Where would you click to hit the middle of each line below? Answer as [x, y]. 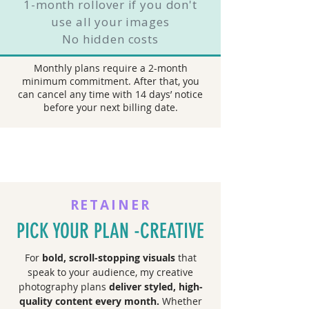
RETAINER [110, 205]
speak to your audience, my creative [110, 272]
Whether [180, 301]
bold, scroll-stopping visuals [108, 258]
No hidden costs [110, 39]
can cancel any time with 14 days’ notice [110, 94]
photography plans [63, 287]
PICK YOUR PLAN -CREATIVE [110, 231]
